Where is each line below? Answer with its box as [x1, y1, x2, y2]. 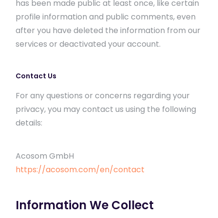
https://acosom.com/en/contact [16, 164, 145, 175]
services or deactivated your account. [16, 38, 161, 50]
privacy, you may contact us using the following [16, 104, 196, 115]
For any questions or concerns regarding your [16, 90, 190, 101]
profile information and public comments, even [16, 11, 196, 22]
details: [16, 117, 42, 128]
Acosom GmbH [16, 150, 74, 162]
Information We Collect [16, 197, 154, 213]
